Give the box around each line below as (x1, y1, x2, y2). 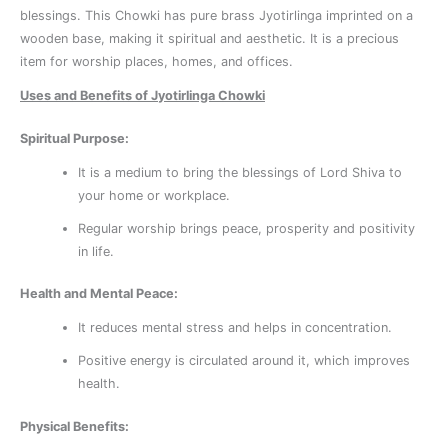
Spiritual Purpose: (20, 130, 129, 146)
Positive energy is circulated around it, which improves (78, 353, 411, 369)
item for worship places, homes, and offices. (20, 54, 293, 69)
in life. (78, 243, 115, 259)
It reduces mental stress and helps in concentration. (78, 320, 393, 336)
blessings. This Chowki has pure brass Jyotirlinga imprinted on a (20, 8, 413, 23)
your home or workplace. (78, 187, 231, 203)
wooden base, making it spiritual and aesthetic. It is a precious (20, 31, 399, 46)
